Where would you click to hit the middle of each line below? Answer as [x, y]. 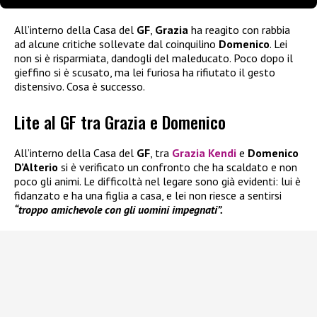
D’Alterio [36, 167]
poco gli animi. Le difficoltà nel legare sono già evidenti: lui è [157, 181]
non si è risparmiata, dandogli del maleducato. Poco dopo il [154, 58]
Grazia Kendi [204, 153]
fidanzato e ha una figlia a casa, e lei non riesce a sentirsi [148, 196]
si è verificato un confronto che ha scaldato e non [178, 167]
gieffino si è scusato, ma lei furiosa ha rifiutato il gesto [145, 72]
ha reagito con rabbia [239, 29]
